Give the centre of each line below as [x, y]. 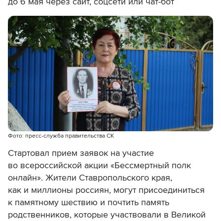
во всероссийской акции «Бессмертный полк [99, 166]
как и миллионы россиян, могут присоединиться [106, 190]
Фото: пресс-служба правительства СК [61, 136]
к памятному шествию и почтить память [89, 203]
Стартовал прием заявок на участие [81, 153]
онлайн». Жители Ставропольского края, [90, 178]
